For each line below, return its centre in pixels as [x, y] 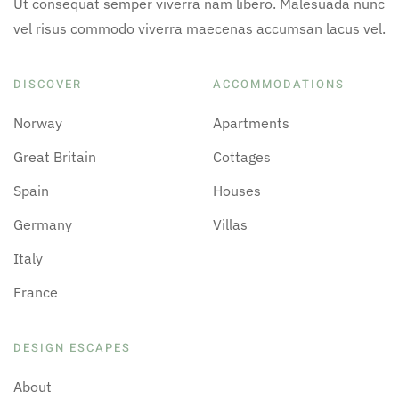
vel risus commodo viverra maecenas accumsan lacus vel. [199, 29]
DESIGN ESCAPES [72, 348]
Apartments [251, 123]
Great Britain [55, 157]
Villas [230, 225]
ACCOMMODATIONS [279, 85]
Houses [237, 191]
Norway [38, 123]
